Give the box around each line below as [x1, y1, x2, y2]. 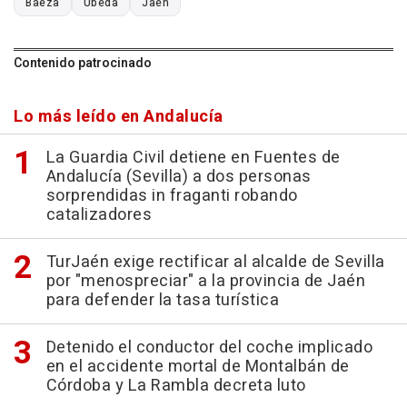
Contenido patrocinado [14, 53, 152, 73]
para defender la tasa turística [45, 287, 279, 313]
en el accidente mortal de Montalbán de [45, 353, 350, 379]
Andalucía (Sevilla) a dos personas [45, 164, 312, 189]
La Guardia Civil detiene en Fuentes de [45, 144, 341, 170]
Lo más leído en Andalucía [14, 104, 223, 129]
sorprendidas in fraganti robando [45, 183, 298, 208]
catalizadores [45, 202, 152, 227]
